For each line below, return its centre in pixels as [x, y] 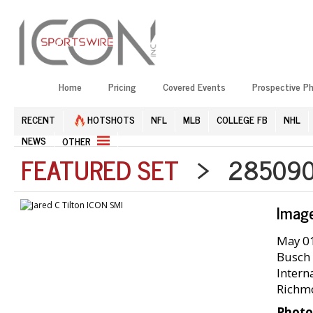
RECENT [38, 119]
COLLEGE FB [242, 119]
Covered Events [194, 86]
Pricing [122, 86]
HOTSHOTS [110, 119]
